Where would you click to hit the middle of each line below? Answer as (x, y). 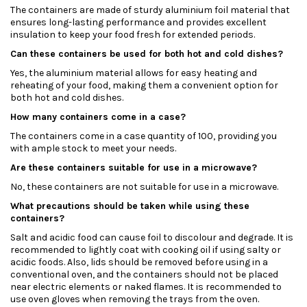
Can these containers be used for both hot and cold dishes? (147, 54)
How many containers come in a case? (98, 117)
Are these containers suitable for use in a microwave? (134, 168)
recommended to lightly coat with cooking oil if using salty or (146, 250)
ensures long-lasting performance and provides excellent (138, 23)
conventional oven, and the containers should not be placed (144, 275)
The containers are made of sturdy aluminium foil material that (150, 10)
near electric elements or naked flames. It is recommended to (146, 287)
